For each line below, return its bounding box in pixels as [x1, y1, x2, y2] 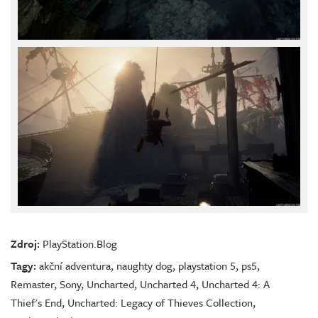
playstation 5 [178, 258, 236, 274]
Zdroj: [11, 236, 40, 252]
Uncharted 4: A [202, 276, 270, 292]
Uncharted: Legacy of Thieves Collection [67, 295, 253, 311]
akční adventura [39, 258, 111, 274]
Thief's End [11, 295, 62, 311]
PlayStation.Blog [43, 236, 117, 252]
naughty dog [116, 258, 172, 274]
